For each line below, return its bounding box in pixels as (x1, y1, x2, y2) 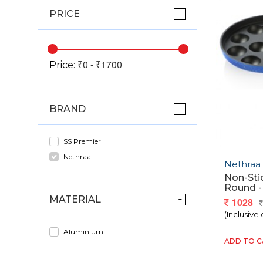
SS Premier (63, 137, 101, 146)
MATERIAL (49, 194, 101, 205)
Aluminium (63, 227, 103, 237)
